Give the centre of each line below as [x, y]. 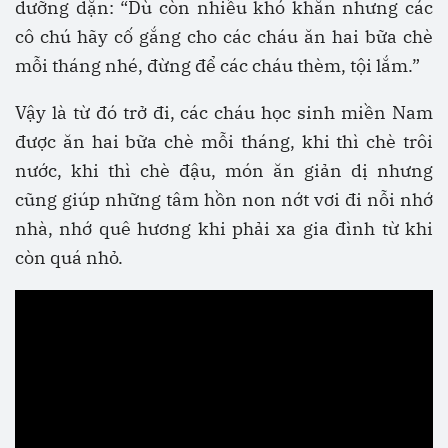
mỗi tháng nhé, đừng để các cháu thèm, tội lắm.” [217, 66]
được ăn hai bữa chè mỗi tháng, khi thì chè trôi [224, 142]
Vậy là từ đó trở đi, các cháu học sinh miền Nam [224, 113]
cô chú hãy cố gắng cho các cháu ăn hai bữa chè [224, 37]
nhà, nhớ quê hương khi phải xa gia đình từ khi [224, 229]
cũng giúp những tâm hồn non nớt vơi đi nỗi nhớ [224, 200]
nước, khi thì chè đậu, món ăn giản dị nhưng [224, 171]
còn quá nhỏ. [69, 258]
